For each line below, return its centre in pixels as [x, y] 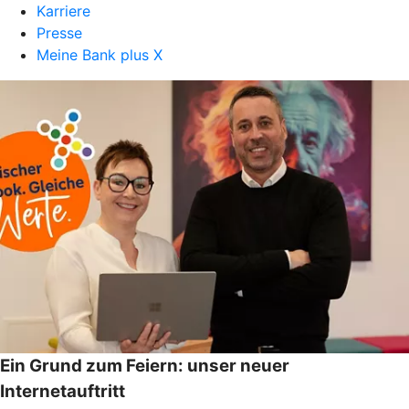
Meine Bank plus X [100, 55]
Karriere [63, 11]
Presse [59, 33]
